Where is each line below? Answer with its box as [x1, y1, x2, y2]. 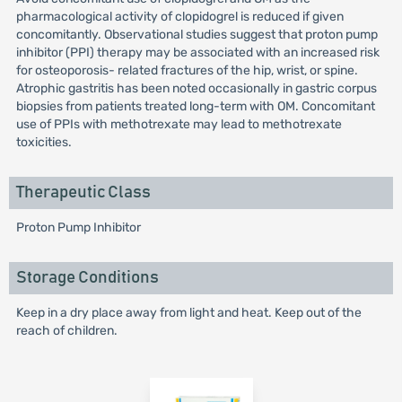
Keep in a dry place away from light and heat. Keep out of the [15, 305, 362, 320]
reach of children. [15, 323, 118, 338]
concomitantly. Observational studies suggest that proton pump [15, 27, 378, 42]
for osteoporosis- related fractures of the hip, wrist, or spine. [15, 63, 358, 78]
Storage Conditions [15, 269, 159, 286]
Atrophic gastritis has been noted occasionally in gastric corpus [15, 81, 377, 96]
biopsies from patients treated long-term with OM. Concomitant [15, 99, 375, 114]
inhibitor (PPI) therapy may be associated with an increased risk [15, 45, 380, 60]
